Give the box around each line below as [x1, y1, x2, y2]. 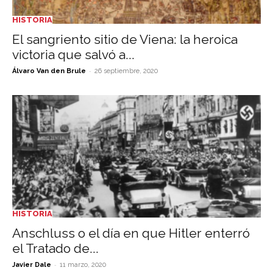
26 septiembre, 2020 [94, 66, 158, 75]
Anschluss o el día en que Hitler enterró [12, 225, 250, 241]
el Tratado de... [12, 241, 99, 257]
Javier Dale [12, 261, 51, 269]
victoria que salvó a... [12, 46, 135, 62]
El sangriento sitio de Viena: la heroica [12, 31, 238, 47]
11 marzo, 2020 [60, 261, 106, 269]
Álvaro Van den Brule [12, 66, 86, 75]
